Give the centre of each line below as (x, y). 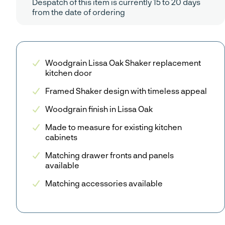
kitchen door (69, 73)
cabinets (61, 137)
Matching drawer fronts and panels (109, 155)
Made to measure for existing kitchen (114, 127)
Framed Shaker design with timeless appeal (126, 91)
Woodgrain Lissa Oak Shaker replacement (123, 63)
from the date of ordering (79, 12)
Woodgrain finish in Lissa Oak (99, 109)
